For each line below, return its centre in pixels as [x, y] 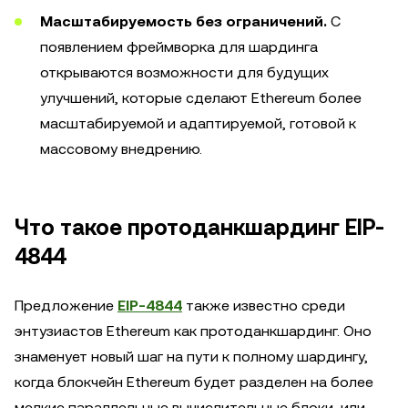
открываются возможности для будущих [184, 72]
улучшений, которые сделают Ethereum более [201, 98]
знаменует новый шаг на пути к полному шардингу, [191, 357]
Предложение [66, 306]
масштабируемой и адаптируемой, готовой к [198, 123]
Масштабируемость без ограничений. [184, 21]
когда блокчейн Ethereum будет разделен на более [194, 382]
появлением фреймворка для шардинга [179, 47]
